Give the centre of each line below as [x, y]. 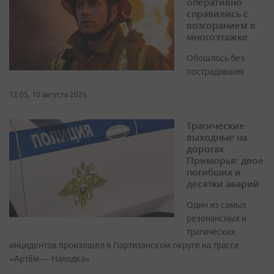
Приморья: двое [225, 160]
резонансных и [217, 219]
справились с [217, 13]
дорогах [205, 149]
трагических [211, 232]
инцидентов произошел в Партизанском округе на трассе [124, 246]
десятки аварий [223, 183]
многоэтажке [217, 37]
